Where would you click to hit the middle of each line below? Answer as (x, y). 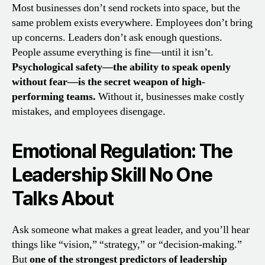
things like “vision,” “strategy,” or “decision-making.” (127, 244)
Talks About (63, 198)
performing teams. (54, 96)
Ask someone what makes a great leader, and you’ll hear (131, 230)
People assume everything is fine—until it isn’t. (113, 52)
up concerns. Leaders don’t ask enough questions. (117, 37)
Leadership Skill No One (112, 174)
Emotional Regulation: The (122, 151)
